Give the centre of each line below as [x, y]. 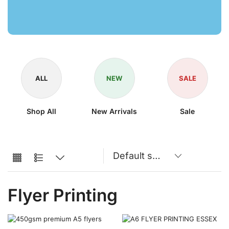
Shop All [42, 111]
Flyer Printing [63, 195]
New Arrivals [114, 111]
